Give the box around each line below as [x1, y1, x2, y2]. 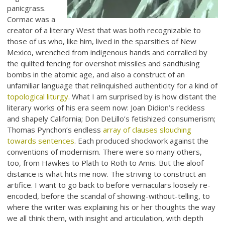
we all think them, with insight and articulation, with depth [7, 212, 204, 223]
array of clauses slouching [103, 124, 192, 135]
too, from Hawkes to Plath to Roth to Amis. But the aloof [7, 157, 204, 168]
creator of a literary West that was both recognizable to [7, 25, 201, 35]
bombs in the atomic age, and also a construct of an [7, 69, 185, 79]
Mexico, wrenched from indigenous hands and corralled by [7, 47, 208, 57]
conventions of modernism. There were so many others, [7, 146, 202, 157]
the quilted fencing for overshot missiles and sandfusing [7, 58, 200, 68]
